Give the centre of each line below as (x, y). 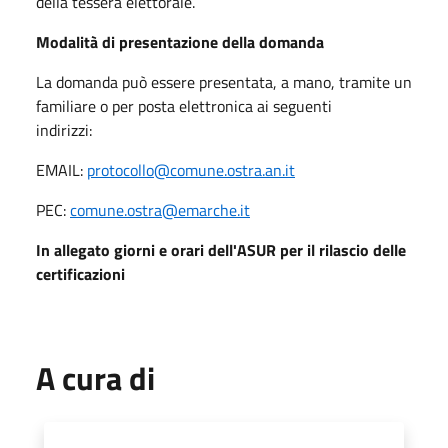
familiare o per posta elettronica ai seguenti (184, 105)
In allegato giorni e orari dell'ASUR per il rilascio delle (221, 249)
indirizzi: (84, 129)
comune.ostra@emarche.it (160, 209)
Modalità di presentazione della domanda (186, 41)
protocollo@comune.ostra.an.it (191, 169)
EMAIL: (61, 169)
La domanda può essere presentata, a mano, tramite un (224, 81)
